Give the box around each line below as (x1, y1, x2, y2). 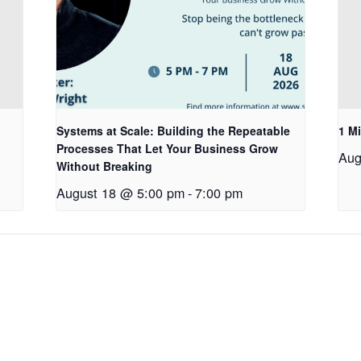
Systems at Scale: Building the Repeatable (56, 122, 291, 139)
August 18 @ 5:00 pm (56, 183, 185, 203)
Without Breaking (56, 158, 153, 175)
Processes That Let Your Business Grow (56, 140, 279, 157)
